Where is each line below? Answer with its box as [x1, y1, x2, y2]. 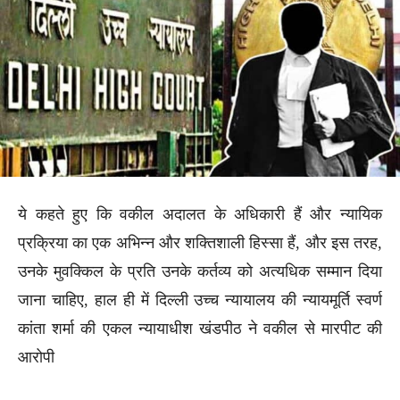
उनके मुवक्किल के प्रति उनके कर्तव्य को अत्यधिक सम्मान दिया [18, 262, 382, 280]
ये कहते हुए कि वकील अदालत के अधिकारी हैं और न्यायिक [18, 204, 382, 223]
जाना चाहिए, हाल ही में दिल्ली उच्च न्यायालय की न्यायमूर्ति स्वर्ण [18, 290, 382, 309]
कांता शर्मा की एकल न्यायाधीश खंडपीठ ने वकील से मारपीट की [18, 319, 382, 337]
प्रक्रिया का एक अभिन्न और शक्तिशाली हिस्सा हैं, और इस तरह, [18, 233, 382, 252]
